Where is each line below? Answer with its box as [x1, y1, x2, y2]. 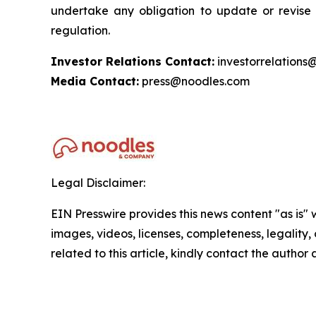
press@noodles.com [139, 73, 250, 88]
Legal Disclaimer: [51, 175, 145, 190]
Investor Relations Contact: [51, 54, 214, 68]
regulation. [51, 23, 110, 37]
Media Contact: [51, 73, 139, 88]
